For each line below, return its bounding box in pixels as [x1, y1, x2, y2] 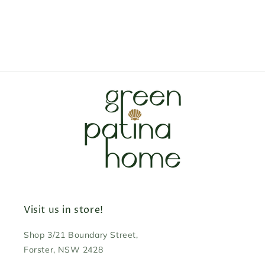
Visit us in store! [24, 203, 104, 216]
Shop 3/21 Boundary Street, [24, 230, 138, 240]
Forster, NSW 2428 [24, 244, 104, 255]
